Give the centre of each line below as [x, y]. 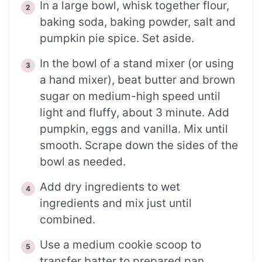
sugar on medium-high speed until [130, 96]
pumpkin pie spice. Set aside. [117, 39]
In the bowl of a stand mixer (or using [137, 64]
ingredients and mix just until [116, 204]
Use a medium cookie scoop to [120, 245]
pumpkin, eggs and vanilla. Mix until [134, 129]
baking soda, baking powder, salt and [138, 22]
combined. [68, 220]
